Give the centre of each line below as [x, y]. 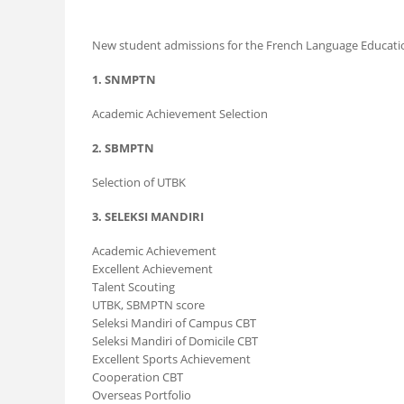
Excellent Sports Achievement [171, 359]
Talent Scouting [133, 287]
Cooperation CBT [138, 377]
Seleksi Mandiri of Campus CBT [174, 323]
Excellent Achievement [152, 269]
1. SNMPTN [124, 80]
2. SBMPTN [123, 148]
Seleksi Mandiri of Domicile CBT [175, 341]
